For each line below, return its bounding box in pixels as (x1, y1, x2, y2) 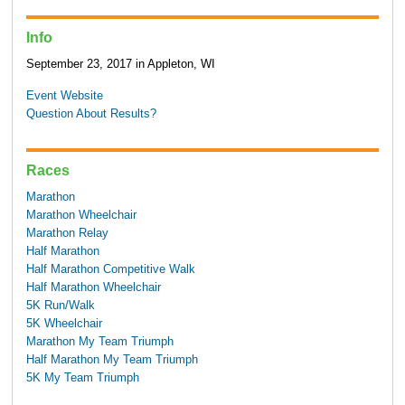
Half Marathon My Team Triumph (25, 353, 198, 367)
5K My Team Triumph (25, 372, 139, 385)
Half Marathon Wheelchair (25, 281, 161, 295)
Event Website (25, 89, 103, 102)
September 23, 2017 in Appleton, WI (25, 58, 215, 71)
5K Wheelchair (25, 317, 102, 331)
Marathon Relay (25, 227, 108, 240)
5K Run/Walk (25, 299, 95, 313)
